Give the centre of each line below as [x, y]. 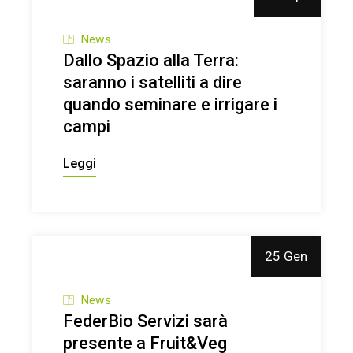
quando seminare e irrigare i [171, 104]
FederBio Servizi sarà [146, 321]
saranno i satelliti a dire [153, 82]
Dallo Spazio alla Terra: [151, 60]
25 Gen [286, 256]
